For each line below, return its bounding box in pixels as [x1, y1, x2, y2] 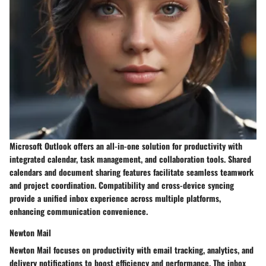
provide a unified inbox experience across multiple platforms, [9, 192, 221, 205]
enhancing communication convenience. [9, 205, 148, 218]
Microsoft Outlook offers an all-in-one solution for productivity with [9, 140, 242, 153]
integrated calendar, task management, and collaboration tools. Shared [9, 153, 251, 166]
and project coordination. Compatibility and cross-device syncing [9, 179, 234, 192]
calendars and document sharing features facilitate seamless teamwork [9, 166, 254, 179]
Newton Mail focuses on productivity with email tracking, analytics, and [9, 243, 254, 256]
